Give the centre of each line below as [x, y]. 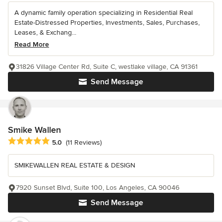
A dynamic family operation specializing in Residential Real [104, 13]
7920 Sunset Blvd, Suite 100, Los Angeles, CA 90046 [98, 188]
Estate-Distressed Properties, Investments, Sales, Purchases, [107, 23]
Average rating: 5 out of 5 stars [60, 141]
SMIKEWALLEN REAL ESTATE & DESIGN [75, 166]
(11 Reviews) [84, 142]
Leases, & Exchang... [45, 33]
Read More [32, 45]
